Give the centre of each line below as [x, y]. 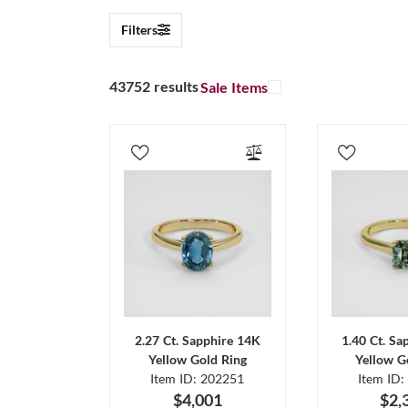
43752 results [154, 87]
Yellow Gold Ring [197, 360]
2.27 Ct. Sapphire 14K [197, 341]
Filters [139, 29]
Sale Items [234, 87]
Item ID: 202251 [198, 379]
